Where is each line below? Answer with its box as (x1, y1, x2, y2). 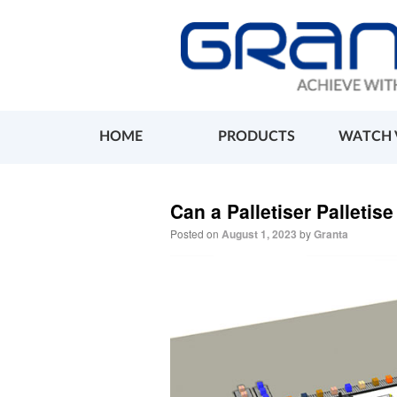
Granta (314, 225, 348, 242)
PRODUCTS (218, 128, 295, 144)
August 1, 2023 (222, 225, 297, 242)
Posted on (170, 225, 219, 241)
